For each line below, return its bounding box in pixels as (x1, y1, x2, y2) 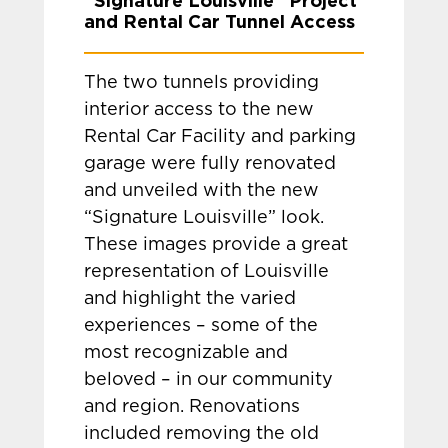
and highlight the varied (84, 290, 297, 308)
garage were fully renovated (84, 155, 337, 173)
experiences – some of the (84, 317, 319, 335)
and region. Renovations (84, 398, 301, 416)
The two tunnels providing (84, 74, 320, 92)
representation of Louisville (84, 263, 330, 281)
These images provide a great (84, 236, 349, 254)
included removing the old (84, 425, 320, 443)
